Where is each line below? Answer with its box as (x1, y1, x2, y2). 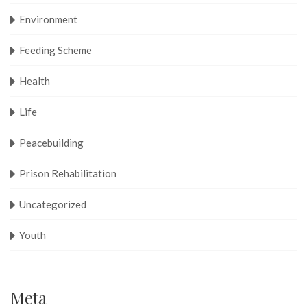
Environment (19, 12, 77, 25)
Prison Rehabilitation (19, 167, 116, 180)
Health (19, 74, 50, 87)
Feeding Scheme (19, 43, 92, 56)
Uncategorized (19, 197, 86, 210)
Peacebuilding (19, 136, 84, 149)
